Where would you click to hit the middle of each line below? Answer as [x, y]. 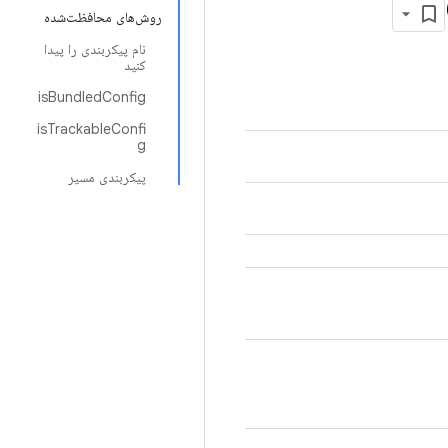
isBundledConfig [92, 97]
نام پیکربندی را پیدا [95, 49]
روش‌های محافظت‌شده [103, 17]
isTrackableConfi [91, 129]
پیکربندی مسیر [107, 177]
